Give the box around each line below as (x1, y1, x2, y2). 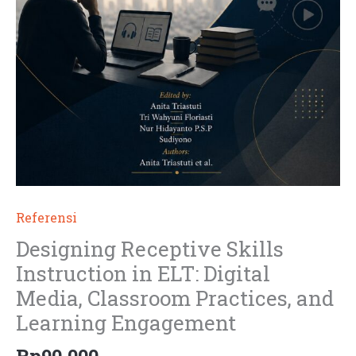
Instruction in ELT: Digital (16, 260, 270, 287)
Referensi (16, 209, 77, 226)
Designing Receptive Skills (16, 235, 284, 262)
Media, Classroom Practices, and (16, 284, 334, 311)
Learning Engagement (16, 309, 236, 336)
